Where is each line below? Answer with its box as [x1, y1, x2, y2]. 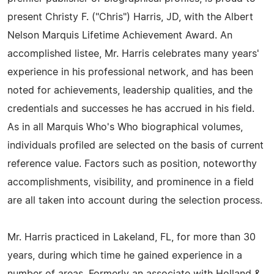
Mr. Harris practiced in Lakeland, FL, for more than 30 [7, 232, 256, 242]
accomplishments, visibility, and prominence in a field [7, 177, 254, 187]
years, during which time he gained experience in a [7, 251, 242, 261]
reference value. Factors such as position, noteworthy [7, 159, 257, 169]
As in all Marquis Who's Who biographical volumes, [7, 122, 243, 132]
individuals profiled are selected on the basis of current [7, 141, 264, 150]
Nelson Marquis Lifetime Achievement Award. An [7, 31, 232, 40]
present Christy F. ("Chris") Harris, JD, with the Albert [7, 12, 253, 22]
